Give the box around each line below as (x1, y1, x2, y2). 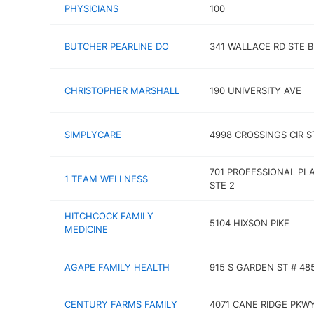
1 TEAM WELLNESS (64, 172, 148, 184)
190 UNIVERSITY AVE (209, 84, 301, 96)
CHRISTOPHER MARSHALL (64, 84, 179, 96)
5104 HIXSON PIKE (209, 217, 289, 228)
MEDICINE (64, 224, 108, 235)
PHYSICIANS (64, 3, 118, 14)
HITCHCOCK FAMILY (64, 210, 153, 221)
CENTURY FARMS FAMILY (64, 299, 177, 310)
